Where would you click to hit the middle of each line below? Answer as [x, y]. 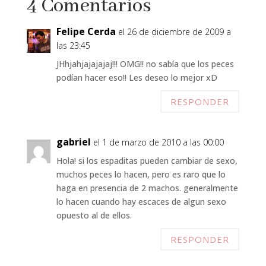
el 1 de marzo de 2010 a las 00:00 [158, 142]
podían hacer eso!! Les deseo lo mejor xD [137, 77]
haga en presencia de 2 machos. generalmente [147, 188]
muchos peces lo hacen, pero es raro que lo [141, 174]
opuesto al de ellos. [94, 215]
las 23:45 [73, 45]
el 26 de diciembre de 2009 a [174, 32]
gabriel [73, 142]
